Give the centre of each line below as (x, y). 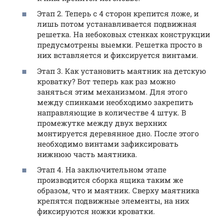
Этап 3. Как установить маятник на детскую (122, 71)
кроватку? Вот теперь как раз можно (106, 81)
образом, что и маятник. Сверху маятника (118, 191)
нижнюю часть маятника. (87, 154)
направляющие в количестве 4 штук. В (112, 112)
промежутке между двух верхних (102, 123)
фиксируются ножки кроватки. (96, 211)
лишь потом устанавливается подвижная (117, 24)
